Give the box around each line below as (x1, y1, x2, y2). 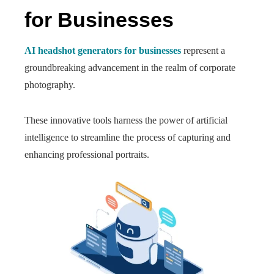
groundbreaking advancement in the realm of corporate (24, 62, 235, 73)
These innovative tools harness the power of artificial (24, 115, 228, 125)
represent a (181, 45, 225, 56)
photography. (24, 80, 75, 90)
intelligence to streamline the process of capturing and (24, 132, 231, 143)
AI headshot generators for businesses (24, 45, 181, 56)
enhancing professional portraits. (24, 149, 149, 160)
